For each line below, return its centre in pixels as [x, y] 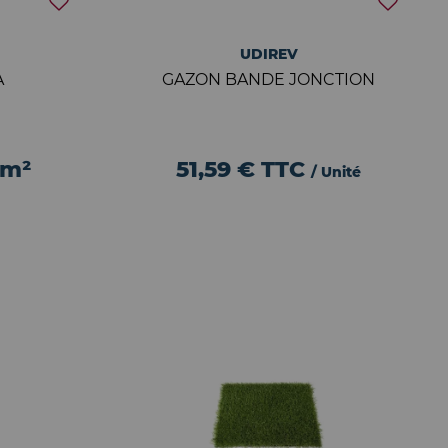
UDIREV [268, 54]
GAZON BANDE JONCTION [269, 79]
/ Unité [336, 172]
